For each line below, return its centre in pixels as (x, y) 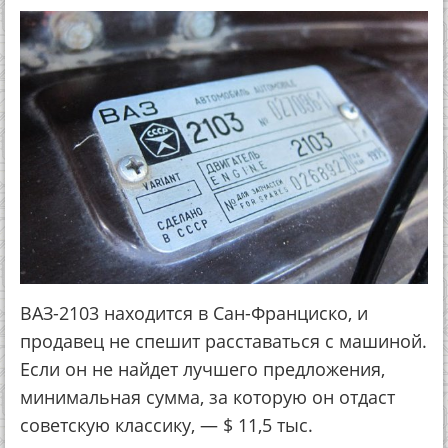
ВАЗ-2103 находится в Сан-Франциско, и (194, 313)
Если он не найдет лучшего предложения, (202, 369)
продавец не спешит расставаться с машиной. (223, 341)
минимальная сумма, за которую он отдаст (207, 397)
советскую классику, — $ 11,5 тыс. (166, 425)
